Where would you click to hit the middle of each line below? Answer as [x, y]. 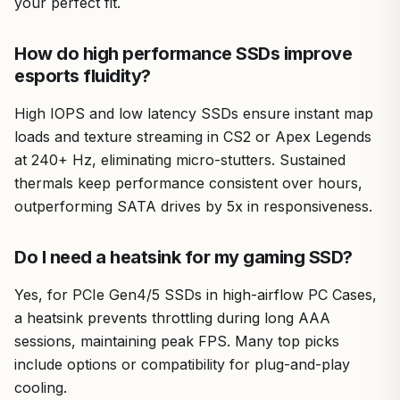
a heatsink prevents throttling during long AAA [172, 318]
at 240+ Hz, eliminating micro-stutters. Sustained [180, 160]
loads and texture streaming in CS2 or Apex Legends [193, 137]
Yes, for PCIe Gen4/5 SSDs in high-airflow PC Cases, [196, 295]
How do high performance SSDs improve [183, 54]
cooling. [41, 387]
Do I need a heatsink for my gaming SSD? [183, 257]
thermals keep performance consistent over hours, [188, 183]
